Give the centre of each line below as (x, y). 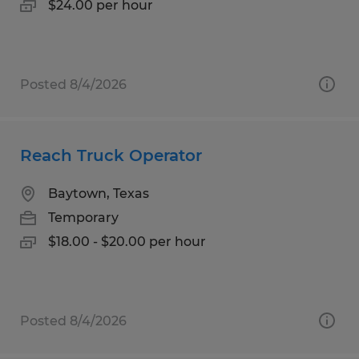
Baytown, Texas (99, 193)
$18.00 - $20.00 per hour (127, 241)
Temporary (83, 217)
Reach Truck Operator (111, 155)
